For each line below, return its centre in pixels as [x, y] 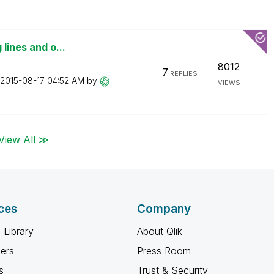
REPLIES [183, 73]
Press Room [164, 251]
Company [164, 209]
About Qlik [160, 231]
